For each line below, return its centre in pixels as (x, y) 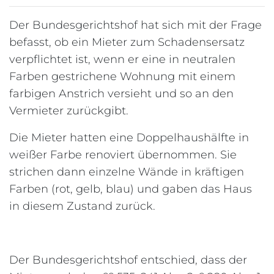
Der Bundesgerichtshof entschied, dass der (128, 260)
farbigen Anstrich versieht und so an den (121, 94)
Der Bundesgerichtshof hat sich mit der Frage (135, 25)
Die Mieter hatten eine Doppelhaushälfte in (129, 138)
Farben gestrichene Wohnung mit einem (122, 76)
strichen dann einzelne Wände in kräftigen (127, 172)
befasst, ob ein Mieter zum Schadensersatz (127, 42)
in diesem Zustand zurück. (82, 206)
